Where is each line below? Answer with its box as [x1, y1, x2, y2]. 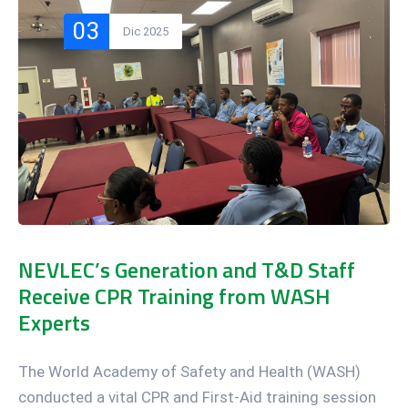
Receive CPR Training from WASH [18, 280, 331, 313]
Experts [18, 306, 90, 340]
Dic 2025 [123, 24, 168, 38]
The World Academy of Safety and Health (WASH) [18, 362, 361, 382]
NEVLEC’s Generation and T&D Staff [18, 253, 355, 287]
